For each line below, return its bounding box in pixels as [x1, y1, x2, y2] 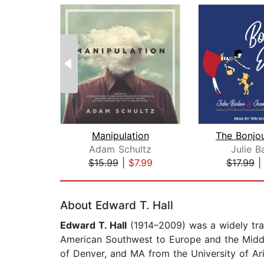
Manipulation [91, 130, 149, 142]
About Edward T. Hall [60, 199, 173, 213]
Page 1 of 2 [60, 169, 112, 181]
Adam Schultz [89, 143, 151, 156]
